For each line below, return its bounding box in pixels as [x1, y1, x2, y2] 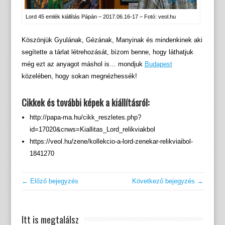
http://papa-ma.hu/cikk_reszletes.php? [29, 113, 141, 121]
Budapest [144, 60, 172, 68]
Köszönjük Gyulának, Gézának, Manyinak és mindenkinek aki [21, 36, 202, 44]
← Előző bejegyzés [21, 177, 78, 185]
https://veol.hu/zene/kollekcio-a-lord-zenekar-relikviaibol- [29, 137, 193, 145]
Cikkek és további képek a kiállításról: [21, 95, 149, 109]
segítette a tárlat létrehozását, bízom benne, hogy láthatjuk [21, 48, 193, 56]
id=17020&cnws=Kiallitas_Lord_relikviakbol [29, 125, 155, 133]
